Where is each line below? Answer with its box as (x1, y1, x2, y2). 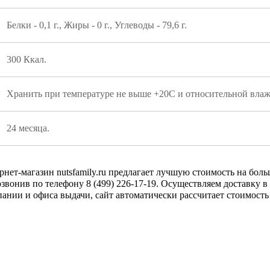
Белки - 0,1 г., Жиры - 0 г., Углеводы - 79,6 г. (7, 20, 187, 30)
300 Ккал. (7, 54, 46, 64)
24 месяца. (7, 123, 49, 133)
